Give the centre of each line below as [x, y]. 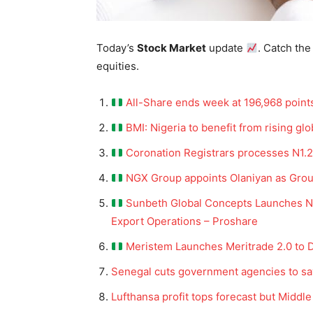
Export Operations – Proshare [184, 221]
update [226, 48]
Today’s [117, 48]
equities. [118, 66]
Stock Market [172, 48]
